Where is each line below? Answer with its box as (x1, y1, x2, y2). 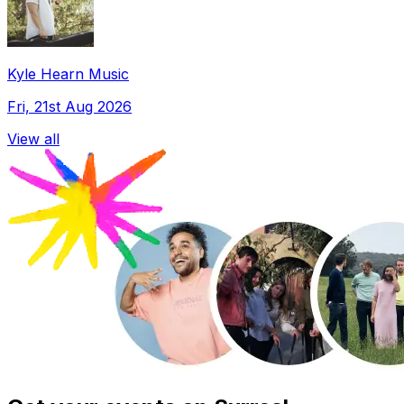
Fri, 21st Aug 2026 (7, 96, 132, 115)
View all (7, 129, 60, 148)
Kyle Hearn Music (7, 64, 129, 83)
